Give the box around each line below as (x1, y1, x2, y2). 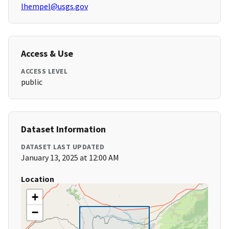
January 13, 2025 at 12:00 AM (21, 152, 119, 163)
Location (21, 174, 54, 185)
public (21, 77, 42, 87)
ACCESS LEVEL (21, 66, 67, 76)
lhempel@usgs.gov (21, 1, 88, 12)
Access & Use (21, 48, 73, 60)
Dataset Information (21, 123, 106, 135)
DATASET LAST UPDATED (21, 142, 104, 152)
